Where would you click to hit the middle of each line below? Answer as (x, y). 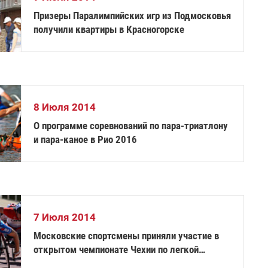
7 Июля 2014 (65, 217)
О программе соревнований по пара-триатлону (131, 126)
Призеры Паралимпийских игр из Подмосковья (133, 16)
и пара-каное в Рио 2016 (86, 139)
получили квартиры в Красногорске (109, 29)
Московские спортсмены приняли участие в (127, 236)
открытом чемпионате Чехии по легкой (116, 249)
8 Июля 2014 (65, 107)
